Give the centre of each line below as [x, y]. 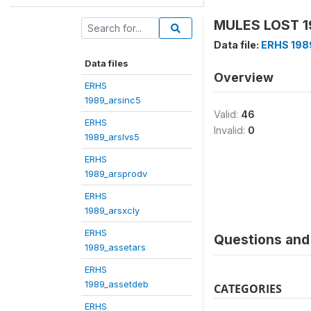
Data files [107, 63]
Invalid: [231, 130]
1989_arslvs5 [112, 136]
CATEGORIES [248, 288]
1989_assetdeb [117, 284]
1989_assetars [115, 247]
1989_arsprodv [116, 173]
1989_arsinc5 [113, 100]
